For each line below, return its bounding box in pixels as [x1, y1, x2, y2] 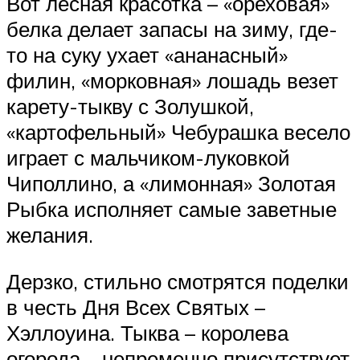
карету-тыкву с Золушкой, [6, 93, 254, 120]
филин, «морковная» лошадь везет [6, 67, 338, 94]
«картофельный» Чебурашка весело [6, 119, 350, 145]
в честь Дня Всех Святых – [6, 293, 265, 320]
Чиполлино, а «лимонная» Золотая [6, 170, 336, 197]
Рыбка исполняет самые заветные [6, 196, 337, 223]
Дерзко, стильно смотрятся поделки [6, 268, 349, 294]
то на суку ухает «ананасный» [6, 42, 288, 68]
